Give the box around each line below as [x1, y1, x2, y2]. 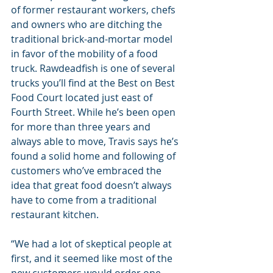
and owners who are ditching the [11, 18, 165, 32]
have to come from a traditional [11, 193, 159, 207]
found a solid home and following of [11, 149, 178, 163]
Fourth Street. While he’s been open [11, 105, 178, 119]
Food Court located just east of [11, 91, 155, 105]
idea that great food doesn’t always [11, 179, 174, 193]
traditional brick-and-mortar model [11, 32, 175, 46]
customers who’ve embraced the [11, 164, 164, 178]
